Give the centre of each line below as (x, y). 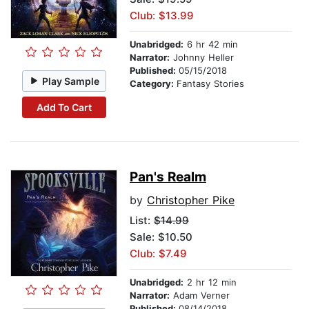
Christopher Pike (191, 200)
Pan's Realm (168, 177)
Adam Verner (200, 296)
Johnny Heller (202, 58)
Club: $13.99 (162, 16)
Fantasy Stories (210, 84)
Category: (153, 84)
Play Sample (71, 81)
